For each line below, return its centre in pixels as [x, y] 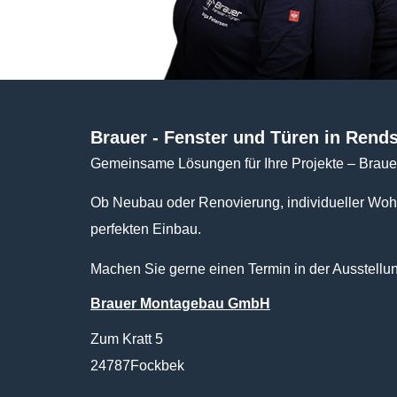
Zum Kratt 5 [127, 339]
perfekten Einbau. [146, 230]
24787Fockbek [137, 365]
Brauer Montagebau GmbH [180, 303]
